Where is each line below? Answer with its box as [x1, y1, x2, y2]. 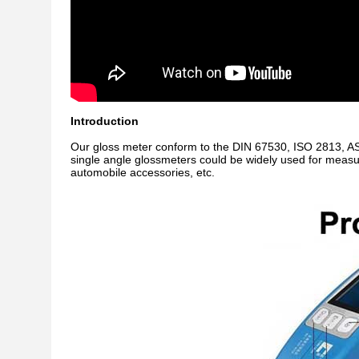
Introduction [71, 115, 139, 127]
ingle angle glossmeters [76, 153, 196, 166]
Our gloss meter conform [71, 140, 197, 153]
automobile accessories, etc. [71, 166, 215, 179]
